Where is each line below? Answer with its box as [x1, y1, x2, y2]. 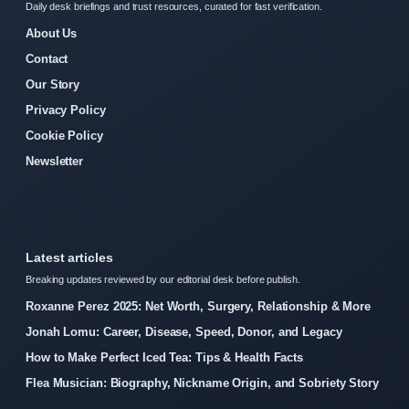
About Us [26, 26, 78, 41]
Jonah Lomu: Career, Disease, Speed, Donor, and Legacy [26, 325, 342, 340]
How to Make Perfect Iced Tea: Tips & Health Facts [26, 351, 304, 365]
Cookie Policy [26, 129, 103, 143]
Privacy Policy [26, 103, 106, 118]
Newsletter [26, 154, 83, 169]
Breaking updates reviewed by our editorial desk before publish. [26, 274, 300, 286]
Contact [26, 52, 68, 67]
